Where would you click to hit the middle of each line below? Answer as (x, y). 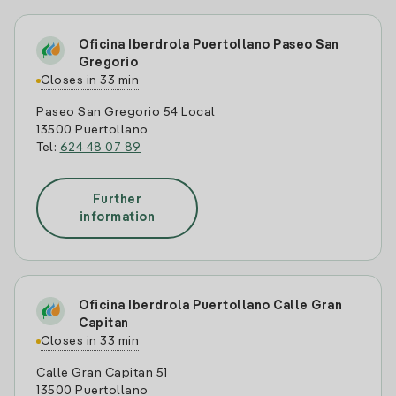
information (117, 217)
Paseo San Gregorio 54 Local (126, 112)
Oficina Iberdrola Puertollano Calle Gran (210, 306)
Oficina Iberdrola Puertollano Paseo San (209, 45)
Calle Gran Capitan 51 (102, 373)
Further (117, 199)
